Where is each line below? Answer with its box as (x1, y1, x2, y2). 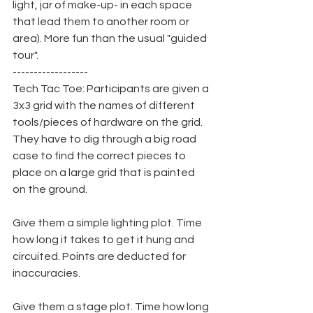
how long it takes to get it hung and (13, 234, 196, 245)
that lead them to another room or (13, 16, 191, 27)
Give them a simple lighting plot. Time (13, 217, 204, 228)
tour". (13, 50, 38, 61)
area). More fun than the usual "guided (13, 33, 209, 44)
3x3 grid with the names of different (13, 100, 197, 111)
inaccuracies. (13, 268, 80, 279)
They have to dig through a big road (13, 133, 198, 145)
